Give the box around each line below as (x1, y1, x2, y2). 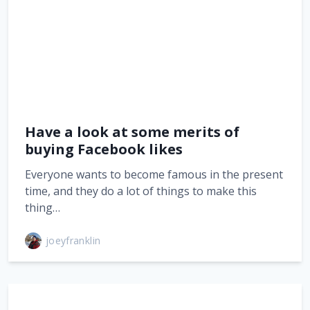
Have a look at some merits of (25, 122, 239, 141)
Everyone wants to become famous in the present (25, 166, 283, 182)
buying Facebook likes (25, 139, 186, 158)
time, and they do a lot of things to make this (25, 183, 257, 199)
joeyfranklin (46, 234, 101, 247)
